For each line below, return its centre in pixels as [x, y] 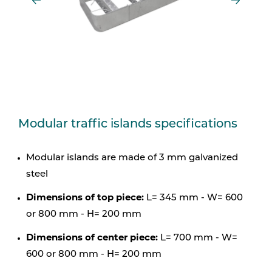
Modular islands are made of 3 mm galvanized [132, 158]
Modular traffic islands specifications [128, 125]
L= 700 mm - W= [198, 239]
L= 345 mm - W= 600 [193, 199]
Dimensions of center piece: [92, 237]
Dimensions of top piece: [85, 197]
